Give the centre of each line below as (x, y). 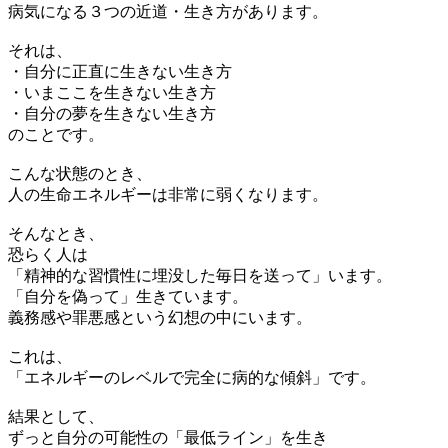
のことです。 (56, 134)
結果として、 (56, 416)
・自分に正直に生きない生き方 (120, 71)
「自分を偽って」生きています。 (128, 296)
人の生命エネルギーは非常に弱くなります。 (168, 194)
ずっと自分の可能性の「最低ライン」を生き (168, 437)
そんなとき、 (56, 233)
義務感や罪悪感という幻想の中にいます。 (160, 317)
